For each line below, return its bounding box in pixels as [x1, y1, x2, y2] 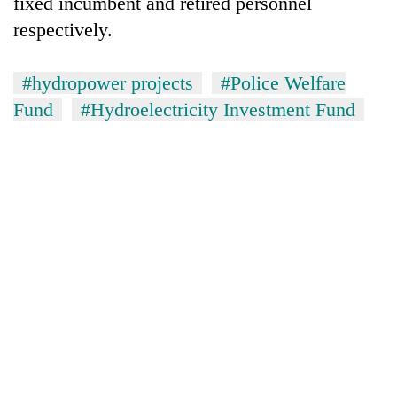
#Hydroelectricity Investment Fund [81, 97, 355, 121]
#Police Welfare [221, 71, 346, 94]
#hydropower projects [22, 71, 193, 94]
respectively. [13, 18, 113, 41]
